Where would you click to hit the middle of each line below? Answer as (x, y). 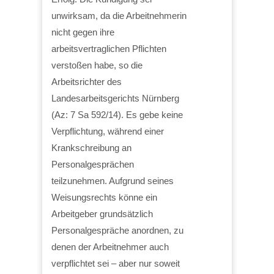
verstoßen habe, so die (97, 65)
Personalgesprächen (93, 164)
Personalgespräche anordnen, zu (117, 230)
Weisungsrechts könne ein (104, 197)
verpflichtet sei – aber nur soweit (116, 263)
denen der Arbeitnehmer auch (110, 246)
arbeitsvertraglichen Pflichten (109, 48)
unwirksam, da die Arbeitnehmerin (119, 15)
